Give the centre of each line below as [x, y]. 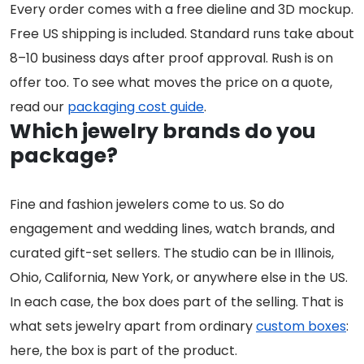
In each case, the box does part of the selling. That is [177, 302]
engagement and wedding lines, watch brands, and [172, 229]
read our [39, 107]
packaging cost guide [136, 107]
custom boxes [301, 327]
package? [64, 156]
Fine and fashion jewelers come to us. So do [147, 205]
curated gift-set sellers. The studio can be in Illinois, [172, 253]
